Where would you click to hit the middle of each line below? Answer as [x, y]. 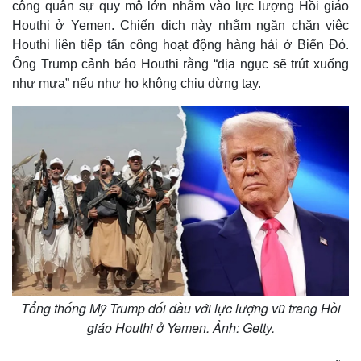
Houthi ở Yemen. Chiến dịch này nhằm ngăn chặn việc [180, 25]
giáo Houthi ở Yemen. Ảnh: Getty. [180, 328]
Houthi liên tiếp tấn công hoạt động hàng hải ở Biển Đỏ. [180, 45]
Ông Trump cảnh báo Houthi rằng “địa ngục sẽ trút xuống [180, 64]
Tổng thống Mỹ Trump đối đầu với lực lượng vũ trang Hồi [180, 308]
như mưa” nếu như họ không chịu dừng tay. [137, 83]
